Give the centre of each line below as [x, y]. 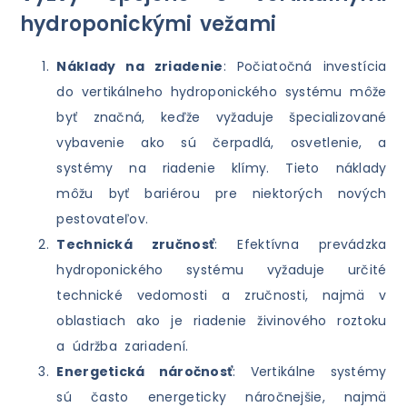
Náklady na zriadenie [140, 67]
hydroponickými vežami [149, 25]
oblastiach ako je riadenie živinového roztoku [222, 321]
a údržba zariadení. [123, 347]
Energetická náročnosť [145, 372]
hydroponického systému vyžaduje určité [222, 270]
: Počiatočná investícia [305, 67]
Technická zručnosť [136, 245]
